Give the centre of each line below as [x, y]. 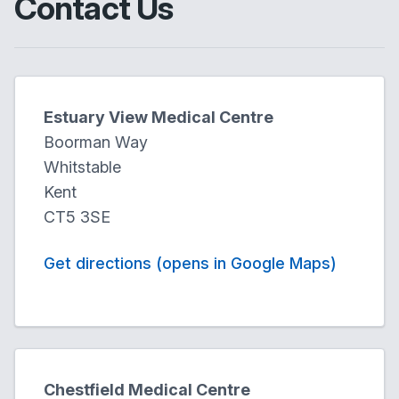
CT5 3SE [77, 217]
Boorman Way [96, 142]
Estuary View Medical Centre [159, 117]
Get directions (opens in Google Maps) [190, 263]
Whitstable [82, 167]
